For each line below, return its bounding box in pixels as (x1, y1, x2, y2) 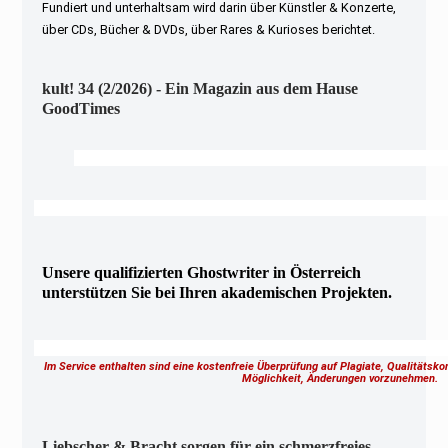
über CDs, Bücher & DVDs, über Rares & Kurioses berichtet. (42, 21, 376, 37)
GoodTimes (42, 99, 121, 117)
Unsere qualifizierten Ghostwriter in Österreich (42, 263, 362, 281)
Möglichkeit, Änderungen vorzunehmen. (242, 371, 445, 385)
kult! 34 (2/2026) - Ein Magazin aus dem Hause (42, 79, 359, 97)
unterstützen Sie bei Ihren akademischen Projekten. (42, 283, 393, 301)
